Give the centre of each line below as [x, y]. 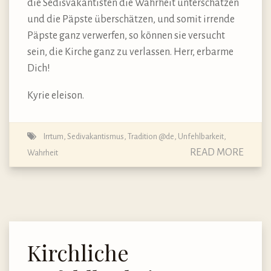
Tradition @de [151, 136]
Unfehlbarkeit [201, 136]
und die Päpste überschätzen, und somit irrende [131, 19]
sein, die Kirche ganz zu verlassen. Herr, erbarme [130, 52]
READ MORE [217, 152]
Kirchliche [78, 252]
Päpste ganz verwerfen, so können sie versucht [126, 35]
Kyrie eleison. [56, 95]
